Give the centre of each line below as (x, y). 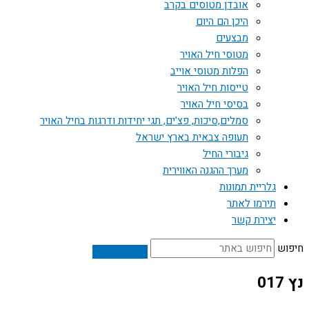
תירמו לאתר (251, 203)
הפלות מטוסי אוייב (209, 71)
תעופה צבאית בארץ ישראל (192, 137)
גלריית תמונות (248, 187)
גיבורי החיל (226, 154)
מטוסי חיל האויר (214, 54)
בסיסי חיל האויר (215, 104)
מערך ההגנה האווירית (206, 170)
